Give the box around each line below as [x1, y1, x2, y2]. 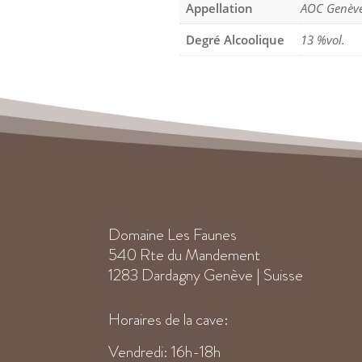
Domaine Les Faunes [108, 223, 238, 247]
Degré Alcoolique [186, 32, 284, 48]
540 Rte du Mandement [108, 243, 261, 267]
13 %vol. [301, 32, 345, 48]
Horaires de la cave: [108, 307, 229, 331]
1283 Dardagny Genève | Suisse [108, 263, 304, 288]
